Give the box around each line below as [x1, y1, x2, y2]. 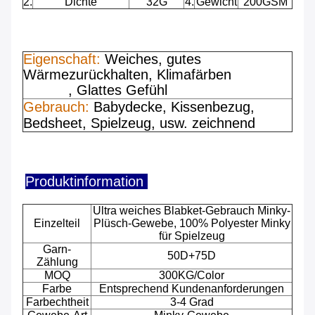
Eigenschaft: [23, 51, 101, 67]
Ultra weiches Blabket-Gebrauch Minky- [93, 205, 290, 217]
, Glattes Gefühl [68, 82, 167, 98]
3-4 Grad [169, 296, 214, 309]
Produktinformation [25, 174, 148, 190]
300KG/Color [159, 269, 224, 282]
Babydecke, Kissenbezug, [94, 99, 255, 115]
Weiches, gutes [105, 51, 201, 67]
